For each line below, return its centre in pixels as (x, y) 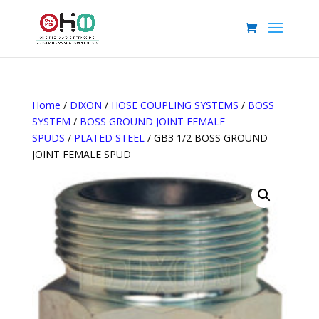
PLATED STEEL (109, 138)
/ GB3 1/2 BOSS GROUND (206, 138)
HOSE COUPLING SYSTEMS (174, 105)
